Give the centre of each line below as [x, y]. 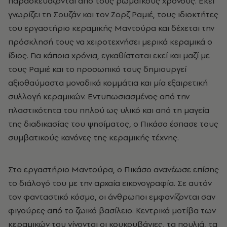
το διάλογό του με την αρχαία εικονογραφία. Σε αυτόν [110, 183]
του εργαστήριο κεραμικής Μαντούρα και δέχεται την [111, 28]
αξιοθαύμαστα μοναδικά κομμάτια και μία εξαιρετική [108, 83]
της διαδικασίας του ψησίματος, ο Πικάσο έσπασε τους [113, 124]
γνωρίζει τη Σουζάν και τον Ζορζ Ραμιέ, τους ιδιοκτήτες [113, 14]
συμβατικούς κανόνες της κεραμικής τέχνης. [93, 138]
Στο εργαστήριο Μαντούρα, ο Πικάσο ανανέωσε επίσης [113, 169]
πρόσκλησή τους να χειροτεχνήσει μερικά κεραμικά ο [110, 42]
